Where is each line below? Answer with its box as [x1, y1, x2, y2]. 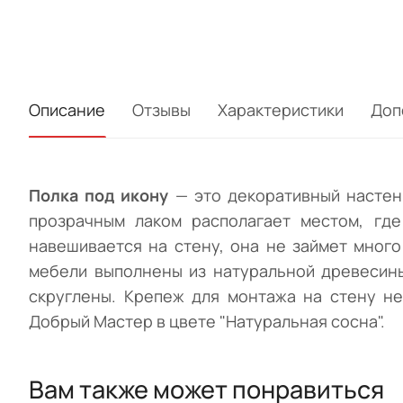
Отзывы [132, 99, 191, 121]
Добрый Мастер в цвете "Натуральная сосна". [29, 310, 385, 333]
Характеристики [218, 99, 344, 121]
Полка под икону [29, 184, 169, 207]
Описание [29, 99, 105, 121]
